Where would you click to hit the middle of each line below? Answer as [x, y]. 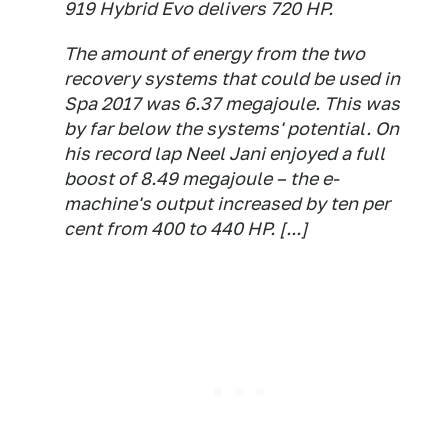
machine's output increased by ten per [227, 203]
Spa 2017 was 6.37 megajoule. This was [232, 103]
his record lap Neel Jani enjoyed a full [224, 153]
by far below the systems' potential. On [231, 128]
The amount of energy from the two [214, 53]
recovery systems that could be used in [232, 78]
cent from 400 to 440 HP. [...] [186, 228]
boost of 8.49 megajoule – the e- [201, 178]
